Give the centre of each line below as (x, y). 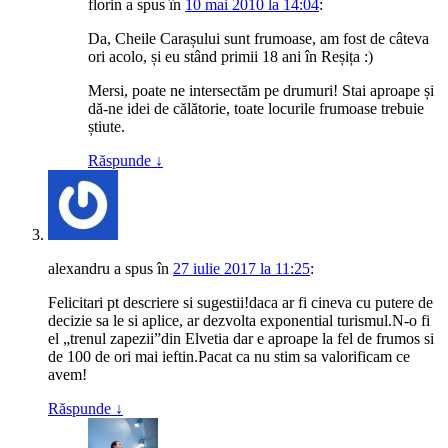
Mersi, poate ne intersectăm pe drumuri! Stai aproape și (261, 93)
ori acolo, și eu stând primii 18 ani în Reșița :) (230, 59)
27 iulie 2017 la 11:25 (241, 271)
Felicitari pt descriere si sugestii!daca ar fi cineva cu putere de (240, 305)
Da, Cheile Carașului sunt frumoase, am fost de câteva (258, 41)
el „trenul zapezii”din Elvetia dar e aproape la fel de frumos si (241, 341)
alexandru (79, 271)
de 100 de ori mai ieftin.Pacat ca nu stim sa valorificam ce (229, 359)
